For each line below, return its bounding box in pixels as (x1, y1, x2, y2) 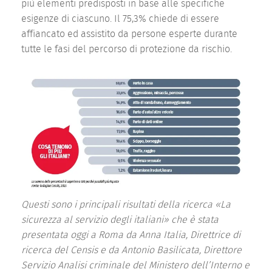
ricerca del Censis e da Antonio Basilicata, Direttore (21, 245, 242, 256)
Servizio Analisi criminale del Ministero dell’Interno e (21, 260, 250, 271)
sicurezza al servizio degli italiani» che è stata (21, 215, 219, 225)
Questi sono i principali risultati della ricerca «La (21, 200, 231, 210)
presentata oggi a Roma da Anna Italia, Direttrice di (21, 230, 240, 240)
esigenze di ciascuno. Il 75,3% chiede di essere (21, 13, 219, 24)
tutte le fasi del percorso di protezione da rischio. (21, 44, 232, 54)
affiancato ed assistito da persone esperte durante (21, 29, 237, 39)
